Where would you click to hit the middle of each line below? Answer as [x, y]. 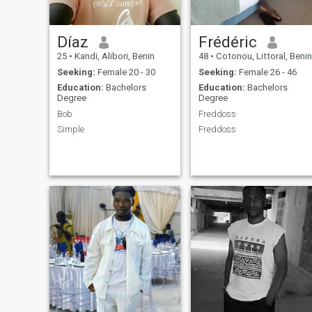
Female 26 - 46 [266, 72]
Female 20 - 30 [125, 72]
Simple [70, 130]
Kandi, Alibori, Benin [113, 56]
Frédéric [227, 42]
